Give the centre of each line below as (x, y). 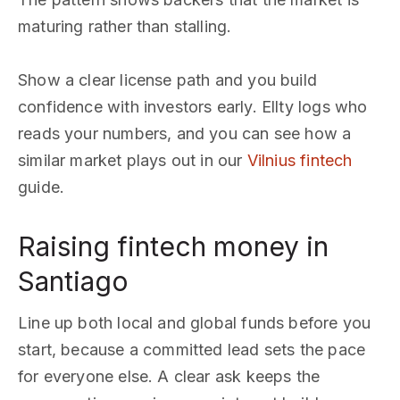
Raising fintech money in (173, 246)
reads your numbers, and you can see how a (185, 133)
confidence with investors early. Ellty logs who (193, 107)
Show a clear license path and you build (168, 80)
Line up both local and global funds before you (195, 323)
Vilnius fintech (300, 160)
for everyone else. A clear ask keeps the (169, 376)
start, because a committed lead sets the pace (192, 350)
